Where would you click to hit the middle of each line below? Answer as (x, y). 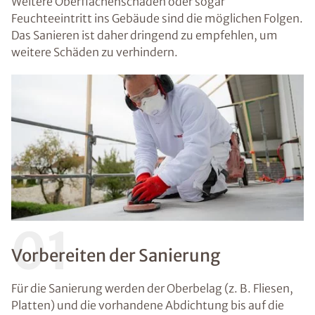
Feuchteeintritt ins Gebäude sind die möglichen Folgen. (157, 18)
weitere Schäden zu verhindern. (95, 52)
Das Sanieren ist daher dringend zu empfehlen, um (144, 35)
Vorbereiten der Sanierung (116, 256)
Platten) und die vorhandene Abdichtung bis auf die (148, 305)
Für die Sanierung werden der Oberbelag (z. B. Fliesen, (152, 288)
